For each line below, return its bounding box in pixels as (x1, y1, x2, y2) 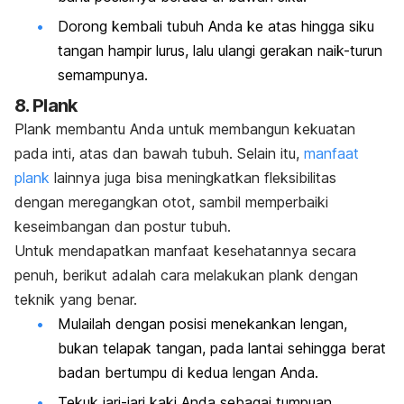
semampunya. (58, 66, 148, 85)
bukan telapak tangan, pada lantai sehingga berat (58, 338, 386, 357)
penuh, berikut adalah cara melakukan (14, 265, 269, 284)
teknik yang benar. (14, 289, 137, 308)
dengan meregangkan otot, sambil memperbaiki (14, 192, 328, 211)
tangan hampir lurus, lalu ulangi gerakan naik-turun (58, 41, 382, 60)
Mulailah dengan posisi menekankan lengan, (58, 314, 347, 333)
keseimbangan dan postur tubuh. (14, 216, 231, 235)
